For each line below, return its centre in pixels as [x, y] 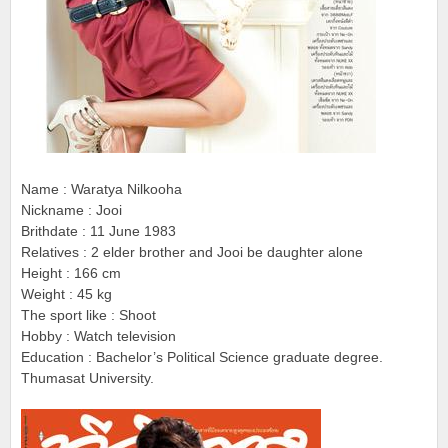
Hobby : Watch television [98, 336]
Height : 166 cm [71, 273]
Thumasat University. [87, 378]
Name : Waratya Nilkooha [101, 189]
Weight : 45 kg [66, 294]
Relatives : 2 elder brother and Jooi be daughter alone [192, 252]
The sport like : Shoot [88, 315]
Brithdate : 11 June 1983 [98, 231]
